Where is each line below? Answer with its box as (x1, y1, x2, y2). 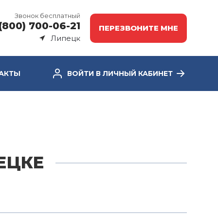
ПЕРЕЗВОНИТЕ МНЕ (99, 23, 178, 33)
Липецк (51, 34, 80, 43)
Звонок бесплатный (15, 12, 80, 19)
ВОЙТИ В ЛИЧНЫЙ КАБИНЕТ (67, 69, 173, 78)
